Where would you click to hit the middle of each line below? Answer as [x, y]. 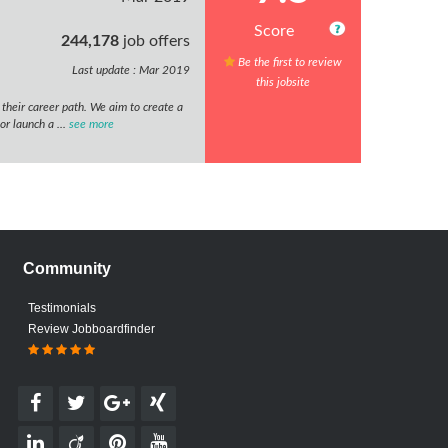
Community [66, 268]
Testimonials [61, 308]
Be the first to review [289, 62]
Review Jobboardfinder [91, 329]
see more [91, 124]
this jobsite [283, 82]
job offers [155, 41]
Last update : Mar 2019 [131, 70]
